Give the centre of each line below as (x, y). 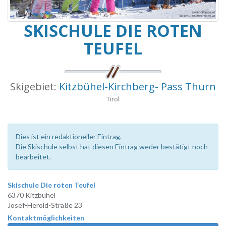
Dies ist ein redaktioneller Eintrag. (69, 137)
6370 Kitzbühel (32, 195)
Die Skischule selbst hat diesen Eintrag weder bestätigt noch (112, 147)
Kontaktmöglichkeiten (46, 218)
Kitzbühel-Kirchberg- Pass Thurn (137, 87)
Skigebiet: (35, 87)
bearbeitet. (33, 157)
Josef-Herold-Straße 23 (45, 205)
